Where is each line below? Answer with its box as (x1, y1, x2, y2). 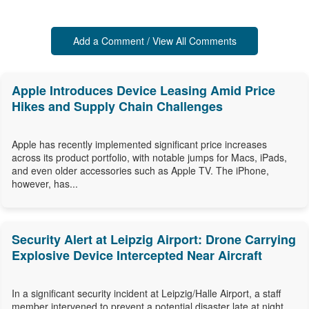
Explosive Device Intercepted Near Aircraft (12, 246, 262, 265)
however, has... (12, 177, 78, 191)
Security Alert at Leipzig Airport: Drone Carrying (12, 230, 296, 249)
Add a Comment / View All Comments (72, 34, 237, 48)
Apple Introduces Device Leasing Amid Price (12, 81, 275, 100)
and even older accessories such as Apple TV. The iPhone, (12, 163, 269, 178)
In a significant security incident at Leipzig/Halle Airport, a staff (12, 286, 281, 301)
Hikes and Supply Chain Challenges (12, 97, 223, 116)
